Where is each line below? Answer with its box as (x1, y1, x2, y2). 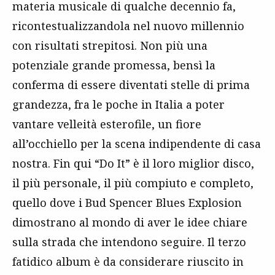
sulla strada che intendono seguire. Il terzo (12, 234, 246, 249)
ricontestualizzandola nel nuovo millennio (12, 18, 244, 33)
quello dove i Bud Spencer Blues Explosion (12, 195, 242, 210)
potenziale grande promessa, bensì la (12, 58, 215, 72)
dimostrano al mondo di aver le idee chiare (12, 215, 247, 230)
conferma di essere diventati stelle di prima (12, 77, 250, 92)
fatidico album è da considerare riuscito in (12, 254, 244, 269)
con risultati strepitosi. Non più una (12, 38, 207, 53)
